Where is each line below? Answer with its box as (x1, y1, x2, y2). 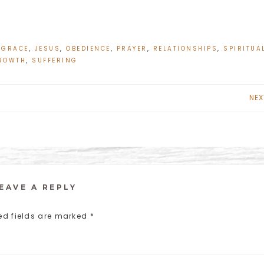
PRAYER (116, 44, 147, 53)
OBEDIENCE (66, 44, 111, 53)
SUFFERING (32, 56, 78, 65)
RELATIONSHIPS (153, 44, 218, 53)
